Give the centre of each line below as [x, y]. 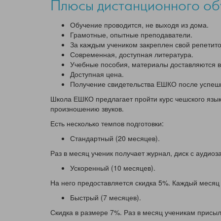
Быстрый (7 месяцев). [106, 197]
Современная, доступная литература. [132, 54]
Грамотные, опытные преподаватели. [131, 34]
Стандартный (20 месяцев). [115, 138]
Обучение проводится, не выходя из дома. [139, 24]
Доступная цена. [97, 74]
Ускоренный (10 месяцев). [113, 167]
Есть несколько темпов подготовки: [107, 123]
